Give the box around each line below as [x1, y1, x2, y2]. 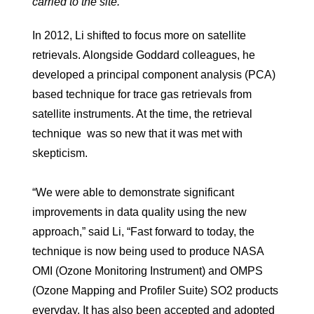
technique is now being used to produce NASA [32, 245, 264, 257]
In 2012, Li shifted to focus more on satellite [32, 29, 246, 41]
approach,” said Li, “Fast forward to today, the [32, 225, 254, 238]
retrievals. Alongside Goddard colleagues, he [32, 48, 255, 61]
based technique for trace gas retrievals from [32, 88, 252, 100]
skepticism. [32, 146, 90, 159]
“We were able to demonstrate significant [32, 186, 234, 198]
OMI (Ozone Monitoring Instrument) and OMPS [32, 264, 263, 277]
